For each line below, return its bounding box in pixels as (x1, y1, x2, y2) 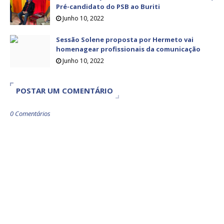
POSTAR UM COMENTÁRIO (16, 85, 113, 96)
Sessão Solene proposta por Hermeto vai (56, 35, 193, 44)
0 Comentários (10, 109, 50, 118)
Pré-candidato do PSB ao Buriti (56, 2, 160, 11)
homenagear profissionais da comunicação (56, 44, 200, 54)
